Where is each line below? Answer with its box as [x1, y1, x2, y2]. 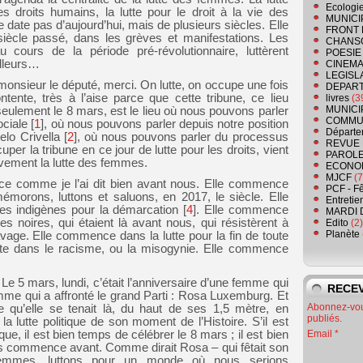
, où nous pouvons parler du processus [76, 130, 288, 143]
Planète [326, 228, 360, 241]
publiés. [307, 313, 342, 325]
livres [326, 92, 349, 105]
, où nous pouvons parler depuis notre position [44, 117, 288, 130]
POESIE [326, 47, 361, 59]
